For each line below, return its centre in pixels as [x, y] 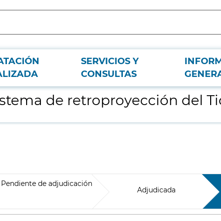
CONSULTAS [109, 74]
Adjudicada [157, 190]
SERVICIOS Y [110, 61]
